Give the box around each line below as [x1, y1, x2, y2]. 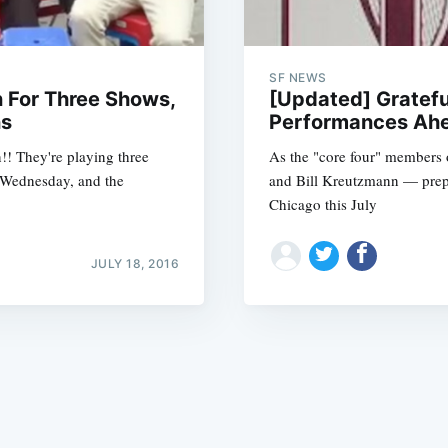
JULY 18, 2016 [90, 255, 179, 271]
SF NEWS [269, 70, 327, 85]
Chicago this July [269, 194, 377, 214]
